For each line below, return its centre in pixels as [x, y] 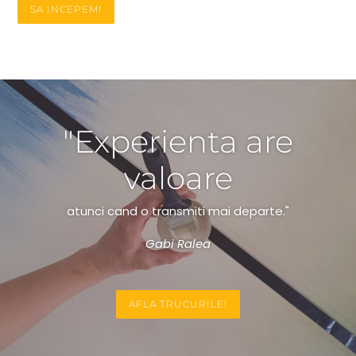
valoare [178, 178]
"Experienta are [178, 141]
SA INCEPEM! [66, 9]
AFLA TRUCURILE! [178, 304]
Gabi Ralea [178, 244]
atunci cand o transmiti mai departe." [178, 211]
